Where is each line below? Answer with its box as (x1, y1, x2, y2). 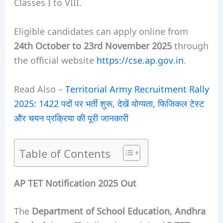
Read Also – (13, 82, 65, 95)
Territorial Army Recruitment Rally (65, 82, 209, 95)
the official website (13, 53, 97, 66)
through (171, 38, 209, 52)
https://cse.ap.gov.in (96, 53, 184, 66)
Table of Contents (19, 145, 111, 161)
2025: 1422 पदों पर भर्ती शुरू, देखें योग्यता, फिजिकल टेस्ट (13, 96, 204, 110)
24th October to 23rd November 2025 (13, 38, 172, 52)
